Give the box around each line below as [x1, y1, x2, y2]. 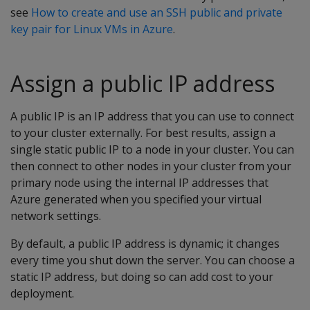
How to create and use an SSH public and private [31, 5, 282, 20]
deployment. [10, 286, 74, 301]
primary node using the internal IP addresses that [10, 175, 268, 190]
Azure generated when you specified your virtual [10, 192, 262, 207]
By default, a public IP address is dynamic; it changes [10, 236, 280, 251]
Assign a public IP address [10, 69, 275, 98]
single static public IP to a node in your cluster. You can [10, 142, 294, 157]
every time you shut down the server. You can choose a [10, 253, 295, 268]
